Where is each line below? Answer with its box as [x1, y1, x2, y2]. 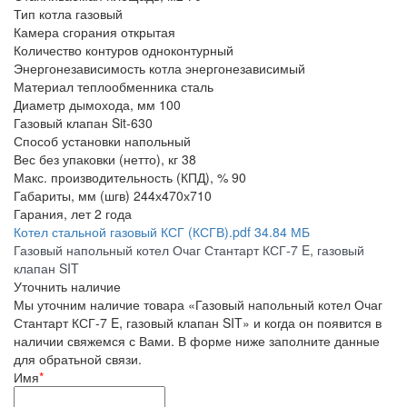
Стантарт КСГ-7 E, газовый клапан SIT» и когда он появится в [14, 313, 382, 332]
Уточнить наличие [14, 276, 121, 295]
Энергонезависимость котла [14, 58, 182, 77]
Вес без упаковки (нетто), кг [14, 149, 178, 168]
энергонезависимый [185, 58, 305, 77]
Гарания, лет [14, 203, 91, 223]
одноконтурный [142, 40, 233, 59]
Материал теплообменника [14, 76, 177, 95]
